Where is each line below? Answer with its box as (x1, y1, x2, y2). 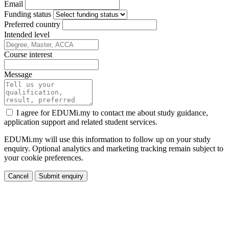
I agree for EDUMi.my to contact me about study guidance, (16, 108, 208, 118)
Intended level (4, 30, 50, 39)
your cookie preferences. (4, 153, 83, 163)
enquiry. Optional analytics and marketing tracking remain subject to (4, 144, 223, 153)
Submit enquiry (39, 172, 83, 180)
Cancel (8, 172, 29, 180)
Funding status (4, 10, 51, 19)
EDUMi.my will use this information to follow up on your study (4, 135, 211, 144)
